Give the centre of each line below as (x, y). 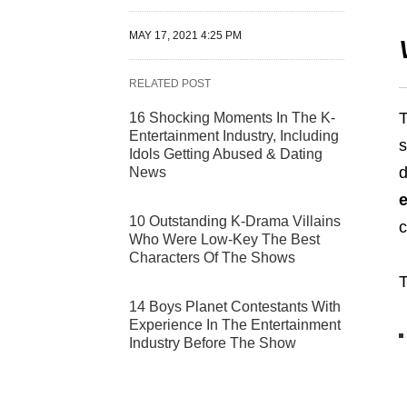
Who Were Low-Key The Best (224, 240)
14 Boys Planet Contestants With (235, 307)
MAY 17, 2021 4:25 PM (185, 36)
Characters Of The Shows (212, 258)
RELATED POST (170, 84)
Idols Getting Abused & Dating (226, 154)
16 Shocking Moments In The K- (232, 118)
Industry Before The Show (213, 343)
